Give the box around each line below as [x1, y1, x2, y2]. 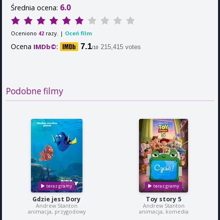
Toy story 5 [146, 195, 181, 204]
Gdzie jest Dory [32, 195, 81, 204]
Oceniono [11, 29, 38, 37]
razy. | [44, 29, 65, 37]
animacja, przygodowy [27, 208, 85, 216]
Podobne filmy [6, 85, 63, 97]
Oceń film [65, 29, 92, 37]
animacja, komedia [138, 208, 189, 216]
